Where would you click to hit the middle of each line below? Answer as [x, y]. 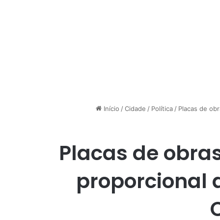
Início [110, 109]
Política [162, 109]
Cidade [135, 109]
